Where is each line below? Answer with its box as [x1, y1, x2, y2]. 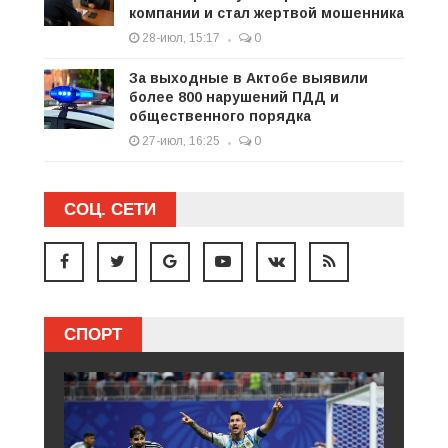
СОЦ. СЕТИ [64, 199, 156, 219]
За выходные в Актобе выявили [129, 69, 368, 86]
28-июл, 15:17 [139, 30, 220, 45]
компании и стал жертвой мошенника [129, 4, 404, 21]
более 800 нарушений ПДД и [129, 88, 339, 105]
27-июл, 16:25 [139, 133, 220, 148]
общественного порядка [129, 107, 311, 124]
